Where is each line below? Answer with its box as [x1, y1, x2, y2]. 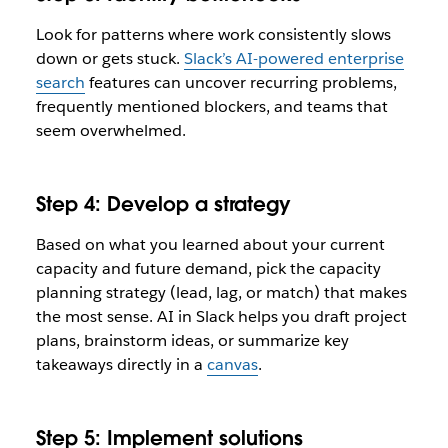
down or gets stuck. [35, 48, 184, 69]
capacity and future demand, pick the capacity [35, 258, 381, 279]
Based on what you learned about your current [35, 234, 385, 255]
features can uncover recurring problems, [84, 72, 397, 93]
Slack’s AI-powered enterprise [183, 48, 404, 69]
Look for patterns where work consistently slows [35, 24, 391, 45]
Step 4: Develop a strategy [35, 191, 291, 217]
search [35, 72, 85, 93]
